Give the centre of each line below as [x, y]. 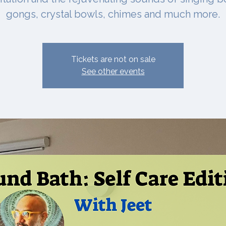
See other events [113, 71]
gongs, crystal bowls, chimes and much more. [113, 14]
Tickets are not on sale [113, 59]
